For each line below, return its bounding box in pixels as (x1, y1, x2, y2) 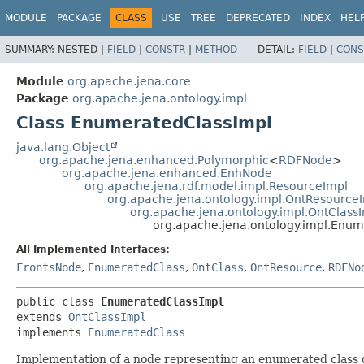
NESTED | (58, 43, 107, 55)
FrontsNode (16, 260, 81, 274)
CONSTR (145, 43, 185, 55)
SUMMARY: (5, 43, 58, 55)
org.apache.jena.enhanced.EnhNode (62, 166, 272, 180)
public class (16, 294, 101, 308)
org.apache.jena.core (67, 74, 191, 88)
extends (16, 310, 68, 323)
